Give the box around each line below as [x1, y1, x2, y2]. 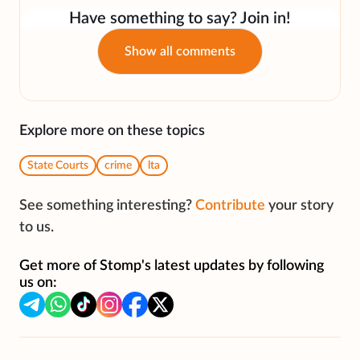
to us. [19, 220, 54, 235]
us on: [19, 276, 57, 291]
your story [268, 198, 333, 214]
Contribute [195, 198, 265, 214]
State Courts [27, 160, 88, 172]
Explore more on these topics [19, 124, 205, 139]
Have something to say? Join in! [69, 10, 291, 27]
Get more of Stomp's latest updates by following [19, 259, 324, 274]
